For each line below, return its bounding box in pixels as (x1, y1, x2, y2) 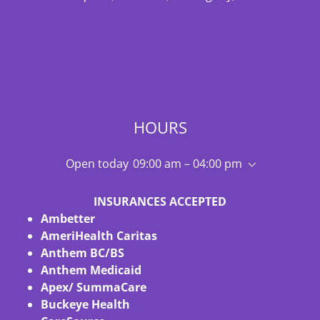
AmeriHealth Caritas (40, 228, 157, 244)
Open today (65, 156, 129, 172)
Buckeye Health (40, 296, 130, 313)
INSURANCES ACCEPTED (94, 194, 226, 210)
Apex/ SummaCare (40, 279, 146, 296)
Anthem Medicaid (40, 262, 144, 279)
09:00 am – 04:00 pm (132, 156, 242, 172)
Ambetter (40, 211, 95, 227)
